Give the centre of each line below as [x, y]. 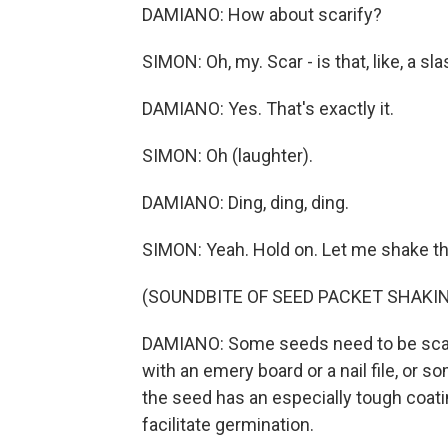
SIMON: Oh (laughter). [227, 155]
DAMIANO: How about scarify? [262, 14]
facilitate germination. [228, 424]
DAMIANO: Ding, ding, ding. [245, 202]
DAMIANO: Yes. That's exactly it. [268, 108]
